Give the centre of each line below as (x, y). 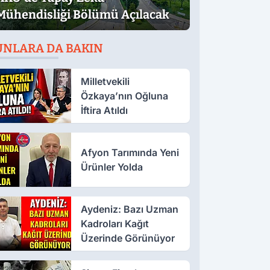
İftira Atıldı (104, 110)
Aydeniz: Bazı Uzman (129, 209)
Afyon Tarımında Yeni (130, 152)
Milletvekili (105, 81)
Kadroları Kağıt (115, 223)
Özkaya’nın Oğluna (124, 96)
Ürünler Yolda (111, 167)
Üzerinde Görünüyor (127, 238)
